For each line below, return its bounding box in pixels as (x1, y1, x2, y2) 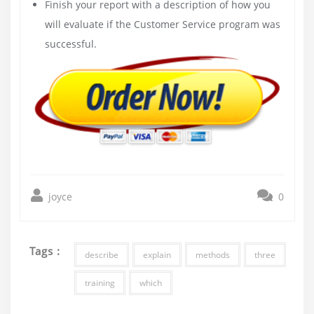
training (85, 277, 116, 289)
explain (143, 249, 172, 261)
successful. (44, 37, 97, 51)
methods (196, 249, 231, 261)
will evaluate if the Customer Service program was (44, 18, 280, 32)
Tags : (29, 244, 61, 259)
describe (85, 249, 119, 261)
